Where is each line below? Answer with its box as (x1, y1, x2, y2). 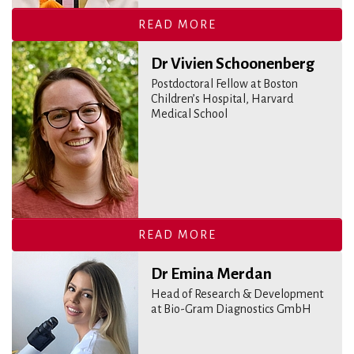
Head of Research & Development (151, 288, 323, 300)
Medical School (151, 107, 228, 120)
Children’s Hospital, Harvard (151, 92, 293, 105)
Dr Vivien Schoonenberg (151, 55, 314, 72)
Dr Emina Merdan (151, 265, 272, 282)
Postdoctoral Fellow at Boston (151, 77, 298, 90)
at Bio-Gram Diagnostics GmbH (151, 303, 311, 315)
